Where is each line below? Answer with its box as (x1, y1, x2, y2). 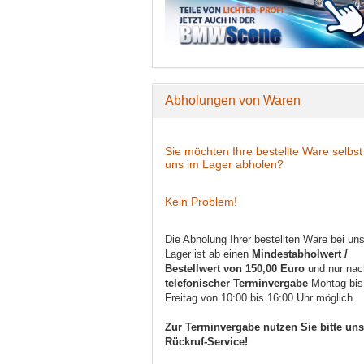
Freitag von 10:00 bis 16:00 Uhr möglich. (165, 292, 356, 305)
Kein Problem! (165, 195, 237, 209)
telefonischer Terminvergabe (165, 277, 311, 290)
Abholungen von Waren (165, 93, 301, 108)
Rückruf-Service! (165, 336, 248, 349)
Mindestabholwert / (252, 248, 348, 261)
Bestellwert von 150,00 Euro (165, 262, 305, 275)
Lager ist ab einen (165, 248, 252, 261)
